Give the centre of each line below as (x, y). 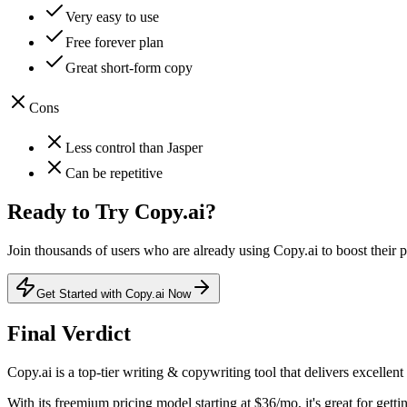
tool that (276, 372)
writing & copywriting (187, 372)
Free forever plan (114, 43)
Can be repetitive (114, 174)
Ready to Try (71, 212)
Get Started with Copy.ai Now (114, 293)
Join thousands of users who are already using (140, 250)
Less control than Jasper (134, 148)
